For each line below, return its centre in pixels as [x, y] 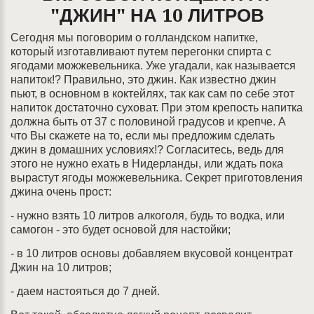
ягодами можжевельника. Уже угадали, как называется [153, 66]
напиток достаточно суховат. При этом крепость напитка [157, 108]
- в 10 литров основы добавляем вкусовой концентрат [152, 253]
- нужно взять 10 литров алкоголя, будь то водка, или [148, 216]
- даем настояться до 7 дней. [85, 291]
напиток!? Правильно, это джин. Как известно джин [143, 80]
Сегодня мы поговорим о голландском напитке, [134, 37]
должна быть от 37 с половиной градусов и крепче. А [148, 122]
